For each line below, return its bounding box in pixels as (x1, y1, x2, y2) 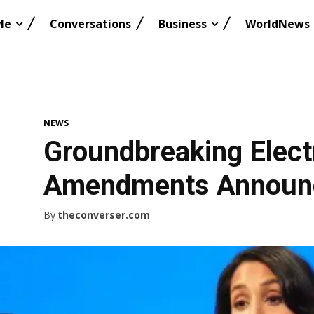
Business (158, 16, 207, 32)
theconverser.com (57, 208, 150, 222)
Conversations (50, 16, 131, 32)
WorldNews (245, 16, 310, 32)
